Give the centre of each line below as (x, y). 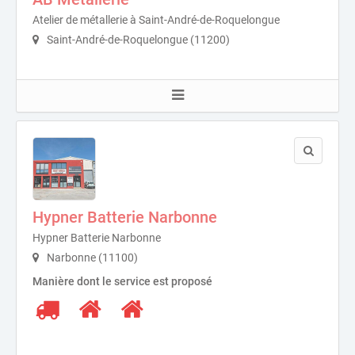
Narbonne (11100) (91, 258)
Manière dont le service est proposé (122, 281)
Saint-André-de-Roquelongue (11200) (137, 40)
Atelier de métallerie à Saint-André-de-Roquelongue (156, 20)
